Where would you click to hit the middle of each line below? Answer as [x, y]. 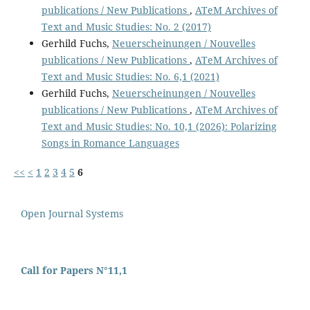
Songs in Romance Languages [110, 143]
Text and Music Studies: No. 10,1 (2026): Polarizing [159, 127]
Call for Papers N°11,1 [74, 271]
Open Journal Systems [72, 214]
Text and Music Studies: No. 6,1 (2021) [130, 77]
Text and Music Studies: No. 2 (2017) [126, 27]
